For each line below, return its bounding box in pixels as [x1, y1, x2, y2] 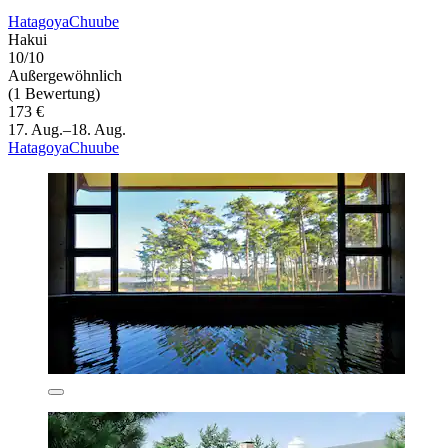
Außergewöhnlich [8, 67, 122, 85]
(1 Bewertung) [8, 85, 100, 103]
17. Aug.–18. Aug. [8, 121, 126, 139]
